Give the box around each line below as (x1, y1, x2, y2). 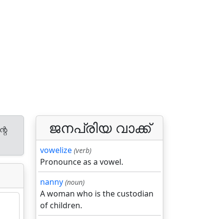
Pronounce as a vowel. (40, 156, 123, 167)
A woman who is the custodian (40, 188, 153, 199)
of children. (40, 200, 82, 211)
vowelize (40, 145, 72, 155)
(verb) (74, 146, 91, 155)
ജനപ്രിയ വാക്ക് (48, 118, 151, 137)
